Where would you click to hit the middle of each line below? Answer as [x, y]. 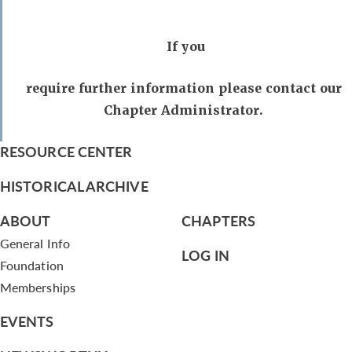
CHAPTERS [218, 220]
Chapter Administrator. [183, 110]
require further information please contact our [183, 88]
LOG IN [205, 255]
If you [183, 47]
